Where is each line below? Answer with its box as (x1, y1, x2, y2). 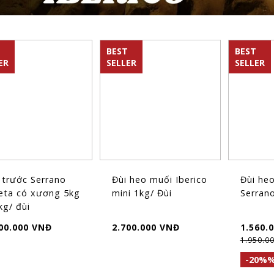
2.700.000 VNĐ (112, 221, 180, 234)
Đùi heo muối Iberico (112, 174, 208, 186)
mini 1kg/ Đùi (112, 187, 172, 199)
